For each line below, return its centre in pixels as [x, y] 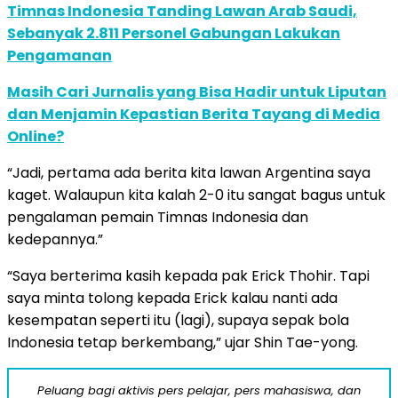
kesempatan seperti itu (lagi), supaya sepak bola [178, 320]
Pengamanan [60, 55]
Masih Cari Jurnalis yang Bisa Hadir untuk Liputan [197, 92]
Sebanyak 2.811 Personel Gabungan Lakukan [174, 33]
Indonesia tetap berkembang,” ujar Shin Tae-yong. [183, 342]
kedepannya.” [55, 239]
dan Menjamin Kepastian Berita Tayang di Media [194, 114]
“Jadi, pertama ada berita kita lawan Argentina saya [189, 172]
